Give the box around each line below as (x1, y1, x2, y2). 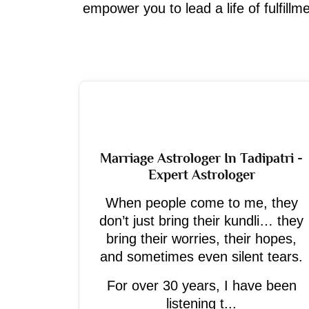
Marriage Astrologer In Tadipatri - (100, 150, 303, 166)
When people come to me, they (105, 195, 298, 210)
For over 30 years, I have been (106, 278, 297, 293)
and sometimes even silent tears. (100, 249, 303, 264)
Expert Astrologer (148, 167, 255, 182)
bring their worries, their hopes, (106, 231, 297, 246)
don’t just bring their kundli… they (99, 213, 303, 228)
